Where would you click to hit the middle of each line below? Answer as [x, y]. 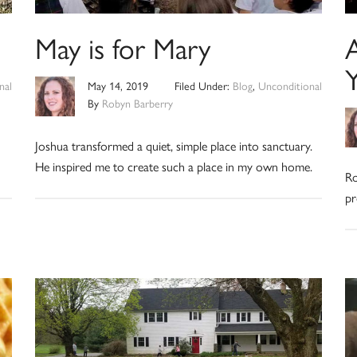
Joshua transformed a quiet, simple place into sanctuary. [173, 145]
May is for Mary [122, 47]
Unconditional [290, 85]
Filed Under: [204, 85]
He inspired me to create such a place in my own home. [173, 166]
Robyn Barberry [137, 102]
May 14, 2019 [118, 85]
